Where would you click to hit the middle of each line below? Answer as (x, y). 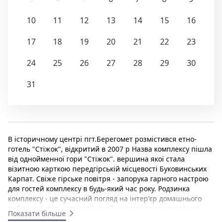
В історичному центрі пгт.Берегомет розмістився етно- (102, 139)
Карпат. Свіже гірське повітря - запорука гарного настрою (108, 178)
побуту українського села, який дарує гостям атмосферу (103, 208)
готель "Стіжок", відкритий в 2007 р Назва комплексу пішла (110, 149)
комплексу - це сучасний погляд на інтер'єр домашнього (105, 198)
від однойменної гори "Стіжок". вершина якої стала (96, 159)
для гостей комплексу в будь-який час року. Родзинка (99, 188)
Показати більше (37, 213)
